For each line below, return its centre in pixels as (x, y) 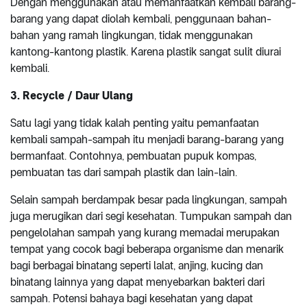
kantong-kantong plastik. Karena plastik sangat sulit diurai (146, 52)
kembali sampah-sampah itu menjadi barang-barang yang (147, 140)
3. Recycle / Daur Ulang (72, 96)
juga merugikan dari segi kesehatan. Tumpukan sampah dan (151, 217)
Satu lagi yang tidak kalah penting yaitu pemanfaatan (135, 123)
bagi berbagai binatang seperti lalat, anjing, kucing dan (137, 266)
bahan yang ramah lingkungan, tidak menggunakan (132, 36)
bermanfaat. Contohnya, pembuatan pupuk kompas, (133, 156)
